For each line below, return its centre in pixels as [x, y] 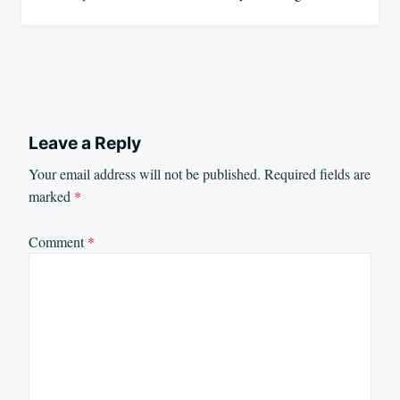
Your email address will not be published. [145, 174]
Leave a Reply [85, 143]
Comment [58, 241]
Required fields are [317, 174]
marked [51, 196]
